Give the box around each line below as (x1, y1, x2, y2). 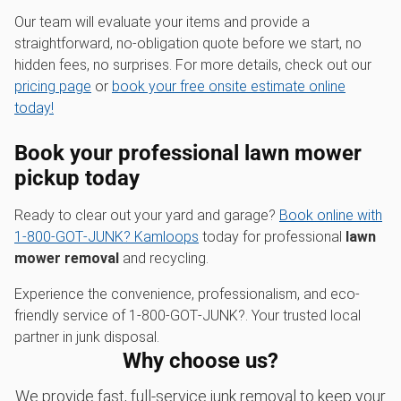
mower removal (14, 250, 119, 267)
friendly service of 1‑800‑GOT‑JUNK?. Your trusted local (14, 307, 361, 324)
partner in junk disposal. (14, 328, 159, 346)
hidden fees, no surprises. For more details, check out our (14, 56, 371, 73)
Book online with (279, 207, 382, 224)
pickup (14, 166, 80, 191)
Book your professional (14, 141, 244, 166)
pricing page (14, 78, 91, 95)
